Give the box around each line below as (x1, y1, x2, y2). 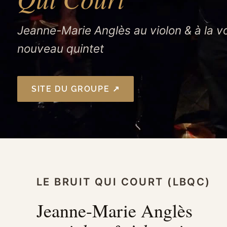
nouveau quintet (17, 41, 104, 55)
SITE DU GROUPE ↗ (31, 84, 120, 94)
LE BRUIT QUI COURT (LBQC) (36, 175, 211, 188)
